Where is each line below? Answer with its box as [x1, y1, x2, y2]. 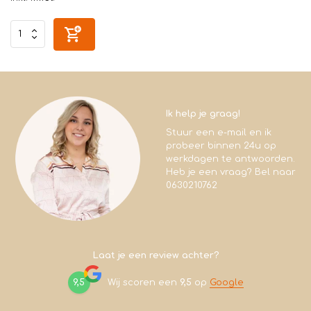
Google [209, 277, 244, 287]
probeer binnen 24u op [166, 140, 276, 151]
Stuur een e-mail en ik [166, 127, 271, 137]
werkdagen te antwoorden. [166, 153, 295, 164]
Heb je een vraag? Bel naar [166, 167, 296, 177]
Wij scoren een [107, 277, 180, 287]
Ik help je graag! [166, 108, 240, 119]
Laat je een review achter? [92, 251, 219, 261]
